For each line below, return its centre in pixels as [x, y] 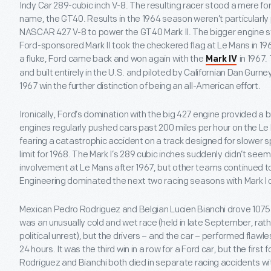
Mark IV [221, 60]
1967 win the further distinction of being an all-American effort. [140, 86]
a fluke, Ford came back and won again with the [112, 59]
